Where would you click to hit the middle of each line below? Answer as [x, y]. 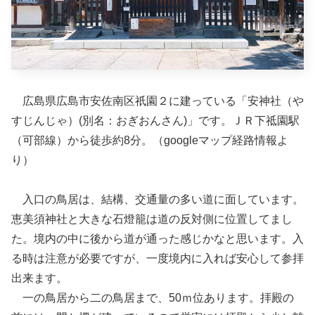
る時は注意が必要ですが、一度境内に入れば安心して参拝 [157, 258]
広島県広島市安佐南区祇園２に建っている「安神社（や [157, 101]
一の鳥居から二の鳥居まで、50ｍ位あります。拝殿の [153, 297]
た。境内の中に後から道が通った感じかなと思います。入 [157, 238]
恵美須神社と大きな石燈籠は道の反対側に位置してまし [152, 219]
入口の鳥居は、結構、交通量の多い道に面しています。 [157, 199]
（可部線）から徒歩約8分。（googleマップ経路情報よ [150, 140]
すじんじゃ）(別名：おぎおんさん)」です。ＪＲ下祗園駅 [155, 120]
